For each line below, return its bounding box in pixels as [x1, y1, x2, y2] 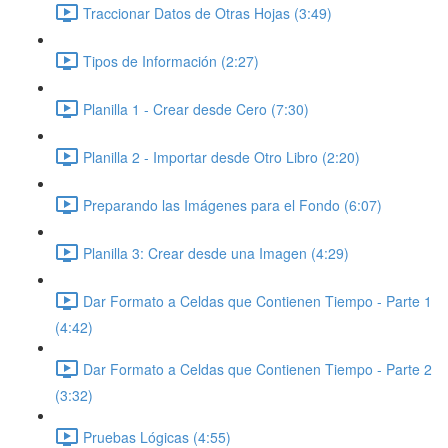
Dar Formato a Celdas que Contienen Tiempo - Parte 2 [83, 358, 432, 379]
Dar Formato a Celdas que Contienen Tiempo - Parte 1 [83, 290, 432, 311]
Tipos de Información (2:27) [83, 50, 259, 71]
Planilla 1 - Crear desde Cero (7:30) [83, 98, 309, 119]
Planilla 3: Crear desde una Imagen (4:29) [83, 242, 349, 263]
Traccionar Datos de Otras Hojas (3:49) [83, 2, 332, 23]
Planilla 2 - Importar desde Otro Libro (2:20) [83, 146, 360, 167]
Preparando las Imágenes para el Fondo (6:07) [83, 194, 382, 215]
